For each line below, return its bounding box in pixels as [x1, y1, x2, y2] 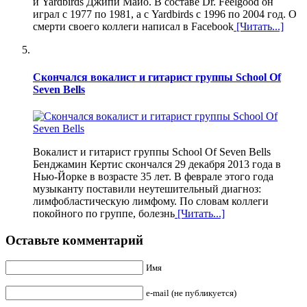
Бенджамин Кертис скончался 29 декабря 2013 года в [33, 158, 281, 170]
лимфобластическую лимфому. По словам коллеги [33, 195, 269, 207]
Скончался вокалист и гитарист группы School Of [33, 71, 281, 83]
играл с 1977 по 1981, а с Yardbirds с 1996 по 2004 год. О [33, 8, 297, 21]
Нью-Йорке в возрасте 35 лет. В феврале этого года [33, 170, 273, 182]
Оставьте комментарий [5, 232, 143, 247]
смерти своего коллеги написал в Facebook [33, 21, 234, 33]
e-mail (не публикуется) [146, 288, 236, 299]
